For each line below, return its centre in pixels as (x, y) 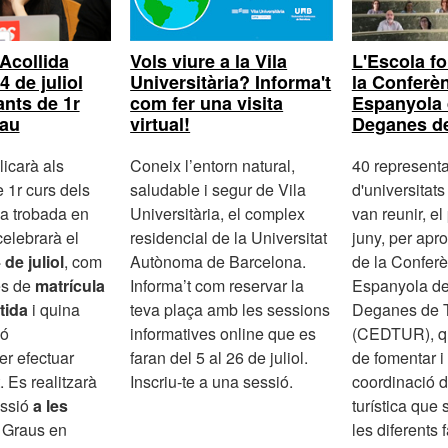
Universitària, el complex (218, 213)
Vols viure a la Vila (209, 60)
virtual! (160, 123)
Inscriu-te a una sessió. (212, 381)
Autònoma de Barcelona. (218, 261)
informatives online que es (223, 333)
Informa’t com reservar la (217, 285)
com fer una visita (207, 102)
